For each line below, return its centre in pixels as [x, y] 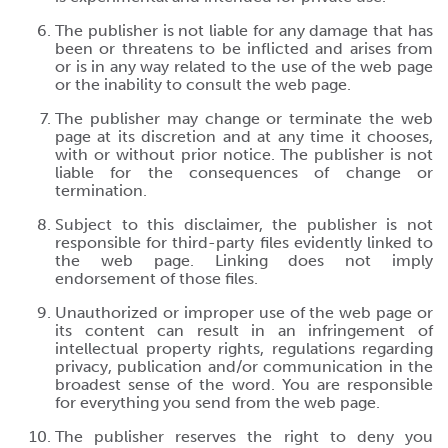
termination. [101, 190]
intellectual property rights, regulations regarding [244, 348]
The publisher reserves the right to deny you [244, 436]
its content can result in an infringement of [244, 330]
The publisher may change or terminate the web [244, 118]
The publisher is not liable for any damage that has [244, 30]
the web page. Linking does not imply [244, 260]
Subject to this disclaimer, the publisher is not [244, 224]
